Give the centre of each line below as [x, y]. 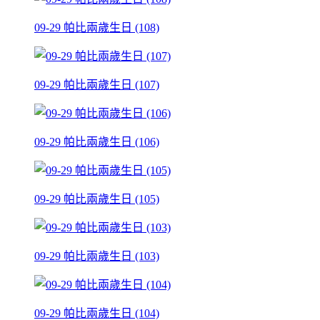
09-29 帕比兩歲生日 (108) [97, 27]
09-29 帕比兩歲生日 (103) [97, 256]
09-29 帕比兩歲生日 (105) [97, 199]
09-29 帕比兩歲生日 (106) [97, 141]
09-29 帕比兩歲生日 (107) [97, 84]
